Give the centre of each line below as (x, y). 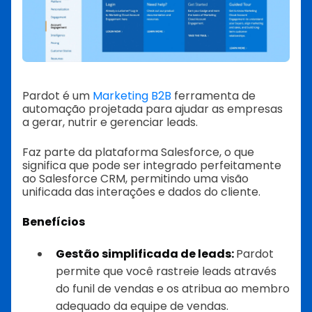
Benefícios (54, 221)
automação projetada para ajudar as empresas (153, 109)
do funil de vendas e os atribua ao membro (173, 288)
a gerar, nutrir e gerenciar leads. (110, 122)
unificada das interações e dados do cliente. (141, 192)
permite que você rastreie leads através (166, 271)
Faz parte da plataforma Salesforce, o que (138, 152)
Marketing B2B (132, 95)
